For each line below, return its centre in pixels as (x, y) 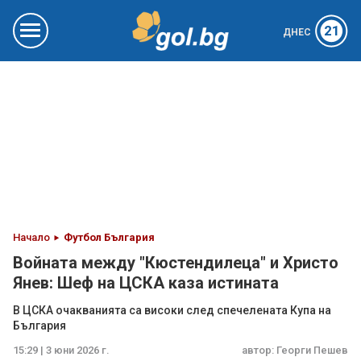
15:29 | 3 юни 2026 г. (61, 350)
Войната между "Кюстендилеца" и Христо (176, 263)
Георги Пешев (312, 350)
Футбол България (109, 237)
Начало (31, 237)
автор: (259, 350)
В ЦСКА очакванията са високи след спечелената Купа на (172, 310)
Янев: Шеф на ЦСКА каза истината (146, 283)
